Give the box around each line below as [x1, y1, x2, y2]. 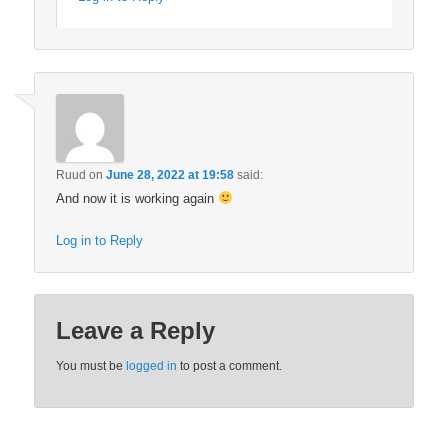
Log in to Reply [56, 232, 144, 248]
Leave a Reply [56, 317, 216, 345]
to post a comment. [177, 359, 283, 374]
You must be [56, 359, 127, 374]
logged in [126, 359, 178, 374]
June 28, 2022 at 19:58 [106, 167, 235, 182]
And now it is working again [56, 190, 219, 206]
